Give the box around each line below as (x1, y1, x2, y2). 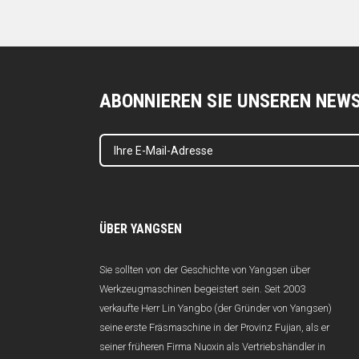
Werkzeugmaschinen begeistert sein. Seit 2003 (99, 283, 305, 296)
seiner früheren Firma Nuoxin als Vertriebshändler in (99, 341, 325, 353)
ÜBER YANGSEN (99, 221, 182, 237)
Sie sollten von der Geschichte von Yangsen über (99, 264, 310, 276)
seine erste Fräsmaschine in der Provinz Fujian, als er (99, 321, 329, 334)
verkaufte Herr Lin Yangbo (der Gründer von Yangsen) (99, 302, 332, 315)
